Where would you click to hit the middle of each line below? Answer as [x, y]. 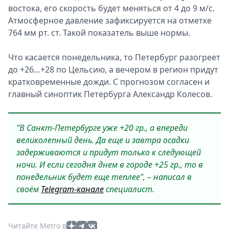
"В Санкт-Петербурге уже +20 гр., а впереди [102, 128]
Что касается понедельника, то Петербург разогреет [114, 57]
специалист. [129, 189]
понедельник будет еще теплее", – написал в [104, 177]
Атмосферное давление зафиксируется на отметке [110, 20]
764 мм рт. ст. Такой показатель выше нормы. [99, 33]
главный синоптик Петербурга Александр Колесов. [110, 94]
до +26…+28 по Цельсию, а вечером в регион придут [113, 70]
